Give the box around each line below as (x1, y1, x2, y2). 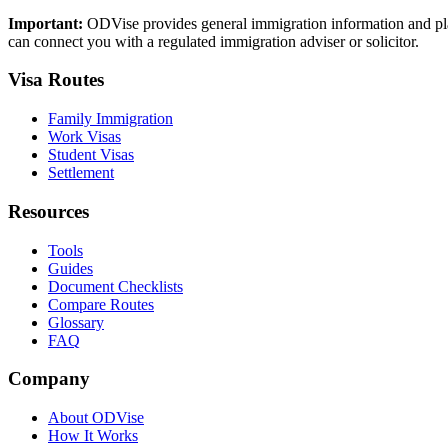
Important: (8, 14, 83, 32)
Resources (8, 200, 89, 222)
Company (8, 368, 90, 390)
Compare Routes (48, 295, 154, 313)
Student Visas (48, 146, 134, 164)
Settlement (48, 164, 114, 182)
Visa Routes (8, 69, 104, 91)
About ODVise (48, 409, 144, 427)
